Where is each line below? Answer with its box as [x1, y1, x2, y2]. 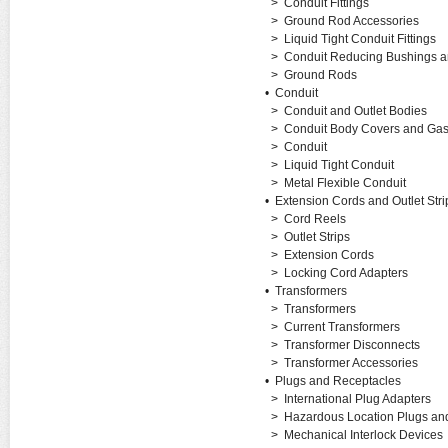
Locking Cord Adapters [283, 266, 408, 280]
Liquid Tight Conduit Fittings [283, 32, 436, 46]
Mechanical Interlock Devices [283, 428, 443, 442]
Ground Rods [283, 68, 357, 82]
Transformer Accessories [283, 356, 418, 370]
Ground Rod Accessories [283, 14, 419, 28]
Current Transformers [283, 320, 400, 334]
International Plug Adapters [283, 392, 431, 406]
